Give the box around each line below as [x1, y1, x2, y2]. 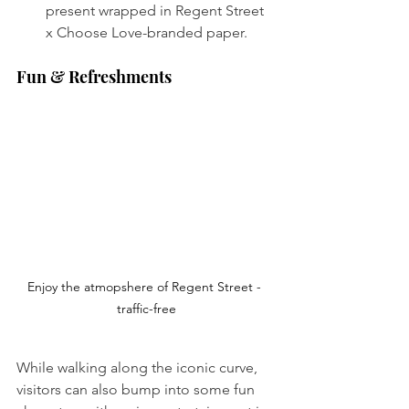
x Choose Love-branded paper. [46, 23, 251, 41]
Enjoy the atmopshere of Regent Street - [27, 278, 265, 295]
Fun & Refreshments [16, 65, 172, 88]
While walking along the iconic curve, [16, 358, 261, 376]
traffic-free [116, 299, 176, 317]
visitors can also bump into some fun [16, 380, 258, 398]
